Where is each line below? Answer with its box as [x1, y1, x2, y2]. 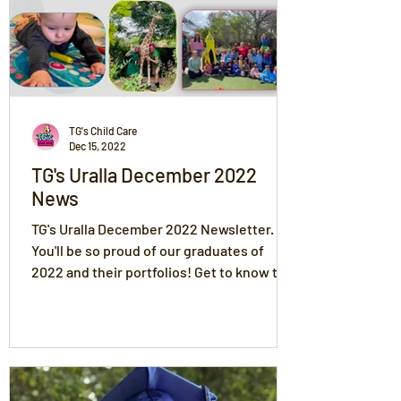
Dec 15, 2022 [69, 139, 126, 152]
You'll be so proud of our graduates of [31, 242, 264, 259]
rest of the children [31, 285, 152, 302]
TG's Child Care [69, 124, 137, 137]
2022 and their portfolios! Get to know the [31, 263, 294, 280]
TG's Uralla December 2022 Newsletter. [31, 220, 274, 237]
